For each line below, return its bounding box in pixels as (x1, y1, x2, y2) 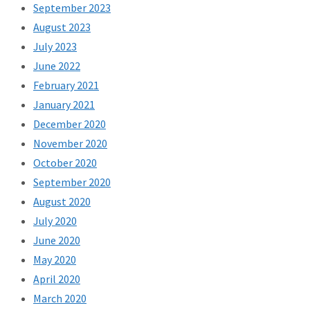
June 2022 (33, 59, 80, 73)
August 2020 (33, 194, 91, 209)
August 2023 (33, 20, 91, 35)
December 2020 (33, 117, 106, 131)
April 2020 (33, 272, 80, 286)
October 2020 (33, 156, 97, 170)
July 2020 (33, 214, 77, 228)
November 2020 (33, 136, 107, 151)
